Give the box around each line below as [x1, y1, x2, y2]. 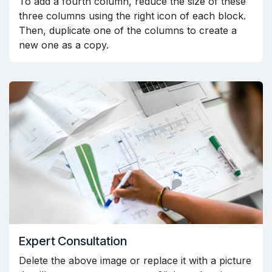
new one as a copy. [19, 38, 109, 51]
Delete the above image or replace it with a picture [19, 254, 251, 267]
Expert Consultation [19, 234, 127, 249]
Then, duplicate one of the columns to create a [19, 24, 237, 36]
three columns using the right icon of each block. [19, 9, 246, 22]
